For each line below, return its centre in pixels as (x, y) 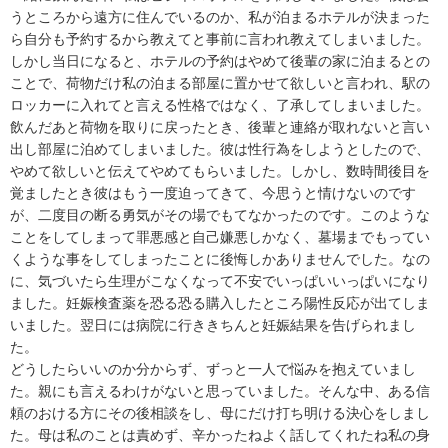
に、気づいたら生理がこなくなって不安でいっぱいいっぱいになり (220, 281)
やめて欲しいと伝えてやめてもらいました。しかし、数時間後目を (220, 171)
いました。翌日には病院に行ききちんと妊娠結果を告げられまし (213, 325)
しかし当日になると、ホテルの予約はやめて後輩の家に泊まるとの (220, 61)
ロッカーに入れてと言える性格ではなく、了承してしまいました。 (220, 105)
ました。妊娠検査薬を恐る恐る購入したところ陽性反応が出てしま (220, 303)
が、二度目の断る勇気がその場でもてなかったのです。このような (220, 215)
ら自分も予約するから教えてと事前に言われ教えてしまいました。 (220, 39)
